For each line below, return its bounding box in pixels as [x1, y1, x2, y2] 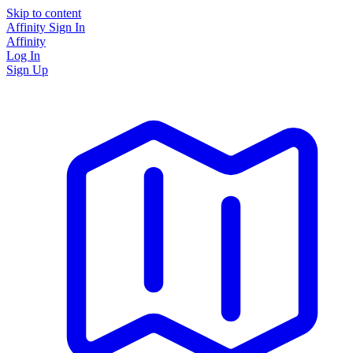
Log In [6, 49, 40, 62]
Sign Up [6, 63, 48, 76]
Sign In [49, 20, 85, 34]
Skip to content [6, 6, 81, 20]
